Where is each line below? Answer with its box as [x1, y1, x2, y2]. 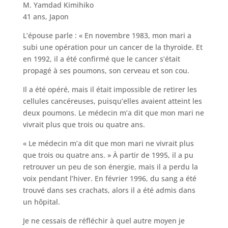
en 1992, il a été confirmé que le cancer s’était [22, 53, 180, 64]
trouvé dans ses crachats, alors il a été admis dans [22, 185, 195, 195]
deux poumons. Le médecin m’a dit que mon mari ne [22, 107, 204, 118]
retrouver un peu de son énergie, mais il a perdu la [22, 161, 198, 172]
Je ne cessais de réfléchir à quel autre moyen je [22, 215, 185, 225]
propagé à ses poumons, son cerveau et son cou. [22, 65, 189, 75]
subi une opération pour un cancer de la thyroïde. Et [22, 42, 203, 52]
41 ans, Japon [22, 11, 69, 21]
